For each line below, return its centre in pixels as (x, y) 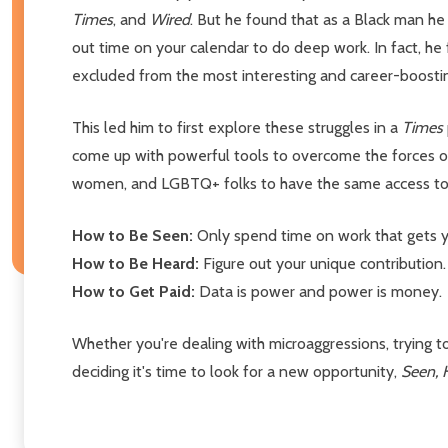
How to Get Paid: (135, 291)
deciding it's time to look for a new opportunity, (236, 371)
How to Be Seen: (134, 235)
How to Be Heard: (137, 263)
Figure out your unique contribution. (324, 263)
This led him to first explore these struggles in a (237, 127)
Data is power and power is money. (320, 291)
